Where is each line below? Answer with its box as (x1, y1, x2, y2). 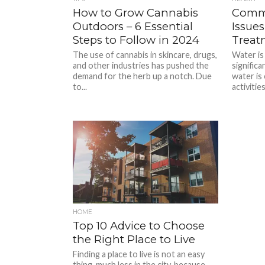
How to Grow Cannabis (73, 6, 199, 20)
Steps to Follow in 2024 (73, 33, 200, 47)
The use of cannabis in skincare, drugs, (73, 50, 218, 60)
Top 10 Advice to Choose (73, 219, 205, 232)
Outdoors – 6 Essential (73, 20, 193, 33)
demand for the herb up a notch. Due (73, 71, 212, 81)
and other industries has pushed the (73, 60, 209, 70)
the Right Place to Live (73, 232, 196, 246)
